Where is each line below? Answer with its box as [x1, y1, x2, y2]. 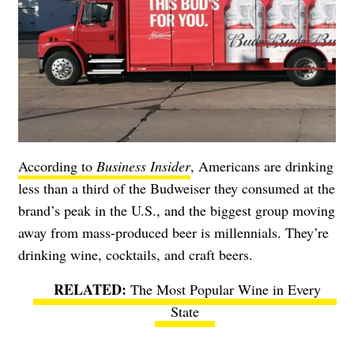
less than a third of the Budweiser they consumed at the [18, 178, 335, 198]
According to [18, 156, 96, 175]
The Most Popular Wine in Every [130, 279, 321, 299]
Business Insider [96, 156, 190, 175]
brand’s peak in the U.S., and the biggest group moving [18, 200, 335, 220]
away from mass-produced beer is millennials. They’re [18, 222, 329, 242]
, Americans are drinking [190, 156, 333, 175]
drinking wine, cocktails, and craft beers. [18, 244, 253, 264]
